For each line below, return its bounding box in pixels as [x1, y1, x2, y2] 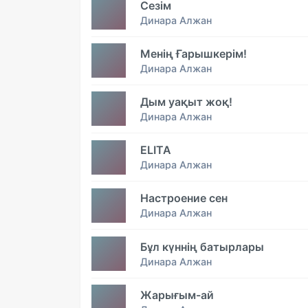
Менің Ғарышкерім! [140, 46, 247, 60]
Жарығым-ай [140, 287, 214, 302]
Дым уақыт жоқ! [140, 94, 232, 109]
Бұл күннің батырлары [140, 239, 264, 254]
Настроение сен [140, 191, 228, 206]
